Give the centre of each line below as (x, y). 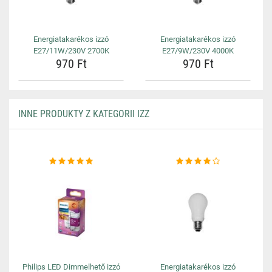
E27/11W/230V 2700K (71, 51)
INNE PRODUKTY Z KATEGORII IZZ (84, 114)
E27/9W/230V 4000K (198, 51)
